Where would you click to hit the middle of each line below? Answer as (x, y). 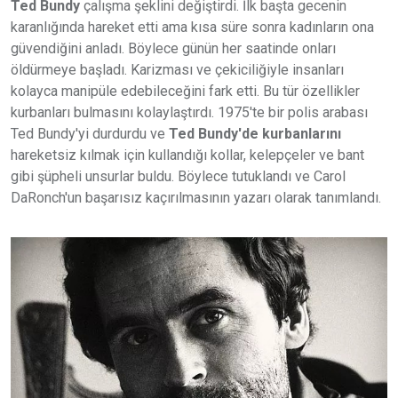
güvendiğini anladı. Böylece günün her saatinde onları (173, 48)
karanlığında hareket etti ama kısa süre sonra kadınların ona (192, 27)
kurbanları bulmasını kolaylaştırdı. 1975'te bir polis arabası (189, 112)
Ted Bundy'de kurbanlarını (255, 133)
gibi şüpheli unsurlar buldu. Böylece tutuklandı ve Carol (178, 176)
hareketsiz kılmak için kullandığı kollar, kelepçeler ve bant (187, 155)
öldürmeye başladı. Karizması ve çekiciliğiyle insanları (177, 69)
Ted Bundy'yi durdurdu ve (90, 133)
